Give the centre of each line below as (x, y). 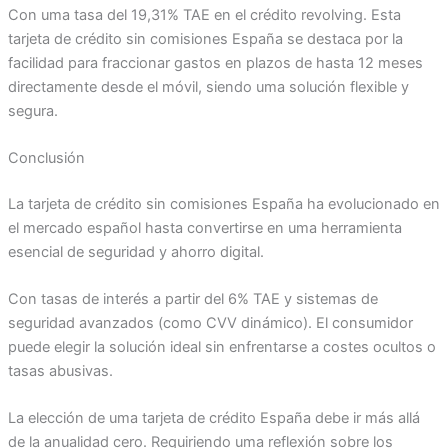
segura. (32, 110)
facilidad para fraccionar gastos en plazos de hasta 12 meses (215, 62)
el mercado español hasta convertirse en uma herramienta (204, 227)
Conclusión (46, 157)
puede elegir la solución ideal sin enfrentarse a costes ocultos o (221, 347)
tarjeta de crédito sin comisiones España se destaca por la (205, 38)
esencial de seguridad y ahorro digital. (135, 251)
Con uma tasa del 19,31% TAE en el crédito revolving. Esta (204, 14)
